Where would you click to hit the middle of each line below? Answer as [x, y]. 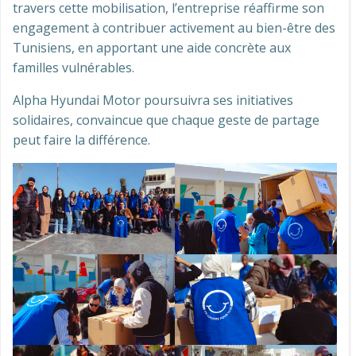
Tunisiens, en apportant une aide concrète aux [152, 48]
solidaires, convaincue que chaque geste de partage [166, 120]
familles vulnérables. [74, 68]
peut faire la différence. [81, 140]
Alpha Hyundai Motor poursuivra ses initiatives [153, 100]
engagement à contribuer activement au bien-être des [174, 28]
